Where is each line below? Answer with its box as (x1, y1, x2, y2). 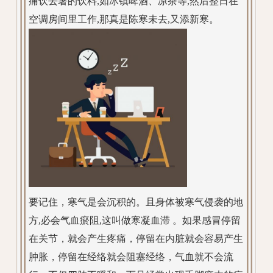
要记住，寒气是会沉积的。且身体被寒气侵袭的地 (29, 196, 244, 207)
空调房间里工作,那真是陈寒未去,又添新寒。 (29, 13, 219, 24)
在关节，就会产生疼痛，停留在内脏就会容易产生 (29, 233, 244, 244)
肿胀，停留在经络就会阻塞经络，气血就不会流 (29, 251, 234, 262)
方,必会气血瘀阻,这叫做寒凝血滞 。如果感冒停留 (29, 214, 241, 225)
